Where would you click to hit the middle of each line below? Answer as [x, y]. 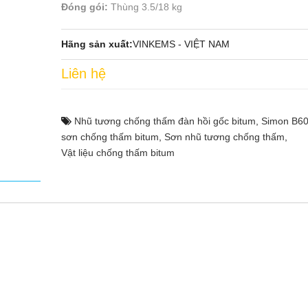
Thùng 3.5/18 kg [145, 7]
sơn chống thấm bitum [110, 137]
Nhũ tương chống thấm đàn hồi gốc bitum [165, 121]
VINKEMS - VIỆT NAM [181, 44]
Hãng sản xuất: [97, 44]
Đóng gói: [85, 7]
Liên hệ [84, 74]
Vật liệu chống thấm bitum [118, 153]
